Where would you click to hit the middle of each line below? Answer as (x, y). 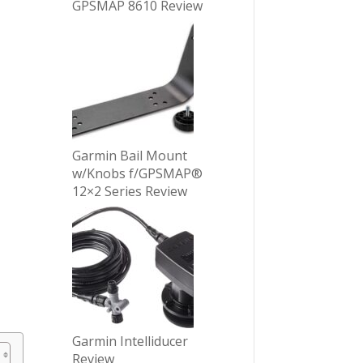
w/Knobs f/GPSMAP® (138, 174)
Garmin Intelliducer (130, 342)
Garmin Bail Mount (130, 156)
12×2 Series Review (130, 192)
